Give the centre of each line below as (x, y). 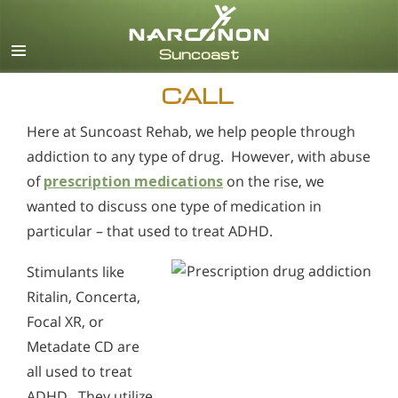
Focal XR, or (65, 321)
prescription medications (133, 181)
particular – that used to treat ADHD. (150, 231)
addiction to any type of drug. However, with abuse (199, 156)
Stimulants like (76, 271)
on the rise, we (274, 181)
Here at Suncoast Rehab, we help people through (191, 131)
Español (351, 56)
